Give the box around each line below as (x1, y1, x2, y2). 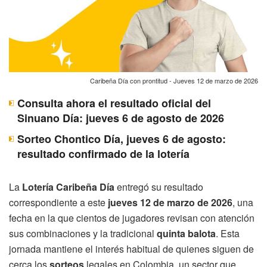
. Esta (216, 226, 240, 240)
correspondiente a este (9, 195, 108, 209)
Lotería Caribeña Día (22, 179, 114, 194)
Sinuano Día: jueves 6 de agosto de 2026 (17, 110, 224, 126)
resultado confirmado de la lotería (17, 145, 190, 162)
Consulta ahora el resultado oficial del (17, 95, 211, 111)
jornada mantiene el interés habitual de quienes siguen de (9, 241, 254, 256)
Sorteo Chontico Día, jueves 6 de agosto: (17, 131, 226, 147)
